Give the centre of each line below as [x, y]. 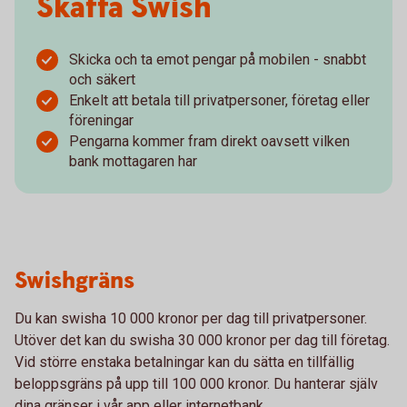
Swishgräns [74, 281]
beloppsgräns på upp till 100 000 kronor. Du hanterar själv [196, 384]
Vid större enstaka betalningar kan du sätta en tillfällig [184, 362]
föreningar [101, 120]
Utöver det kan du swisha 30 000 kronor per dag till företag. [202, 340]
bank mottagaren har [133, 161]
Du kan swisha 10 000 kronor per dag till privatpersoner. [191, 318]
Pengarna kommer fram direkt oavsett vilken [209, 141]
